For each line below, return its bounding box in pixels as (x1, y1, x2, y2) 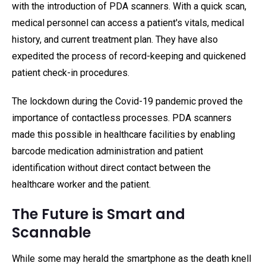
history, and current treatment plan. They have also (12, 34, 218, 45)
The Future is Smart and (12, 204, 185, 224)
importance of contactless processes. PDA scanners (12, 112, 232, 123)
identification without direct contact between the (12, 162, 211, 173)
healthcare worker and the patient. (12, 179, 151, 190)
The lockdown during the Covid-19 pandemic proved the (12, 96, 243, 107)
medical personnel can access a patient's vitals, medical (12, 17, 244, 28)
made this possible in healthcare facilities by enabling (12, 129, 235, 140)
